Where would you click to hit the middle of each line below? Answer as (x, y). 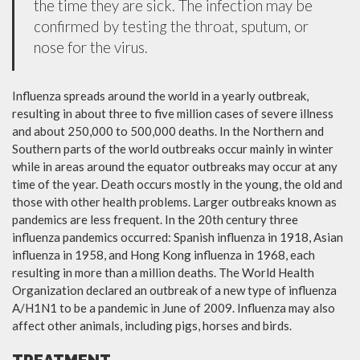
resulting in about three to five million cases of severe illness (173, 113)
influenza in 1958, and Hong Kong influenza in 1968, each (164, 254)
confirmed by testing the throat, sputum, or (171, 26)
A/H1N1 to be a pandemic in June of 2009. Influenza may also (174, 307)
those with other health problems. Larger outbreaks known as (174, 201)
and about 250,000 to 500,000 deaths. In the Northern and (168, 131)
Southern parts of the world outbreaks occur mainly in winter (173, 148)
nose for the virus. (91, 47)
